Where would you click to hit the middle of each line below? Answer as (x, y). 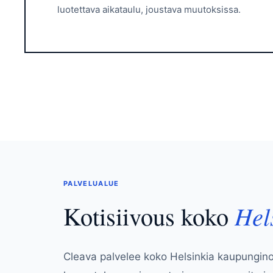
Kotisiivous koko (149, 215)
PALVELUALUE (91, 183)
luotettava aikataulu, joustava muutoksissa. (149, 9)
